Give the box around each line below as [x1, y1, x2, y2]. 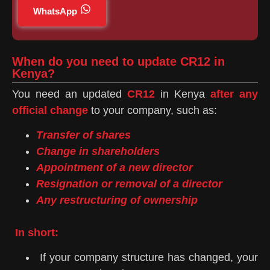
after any [210, 87, 258, 100]
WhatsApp [33, 5, 77, 16]
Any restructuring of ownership [36, 193, 198, 206]
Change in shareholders [36, 145, 160, 157]
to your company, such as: [88, 104, 217, 116]
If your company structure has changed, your [36, 251, 258, 264]
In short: [12, 226, 58, 239]
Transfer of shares [36, 128, 131, 141]
